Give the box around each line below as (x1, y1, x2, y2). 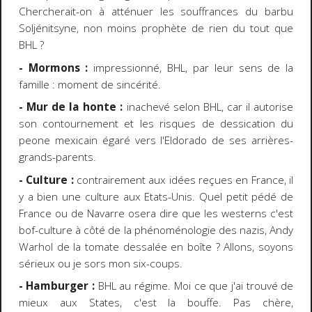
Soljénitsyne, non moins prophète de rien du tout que (18, 21, 294, 36)
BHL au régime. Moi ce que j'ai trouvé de (95, 279, 294, 294)
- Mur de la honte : (18, 100, 123, 115)
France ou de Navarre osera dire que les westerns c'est (18, 205, 294, 221)
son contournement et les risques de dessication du (18, 116, 294, 132)
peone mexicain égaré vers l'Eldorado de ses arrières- (18, 133, 294, 148)
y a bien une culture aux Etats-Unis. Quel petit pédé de (18, 189, 294, 204)
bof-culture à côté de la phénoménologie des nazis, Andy (18, 222, 294, 237)
